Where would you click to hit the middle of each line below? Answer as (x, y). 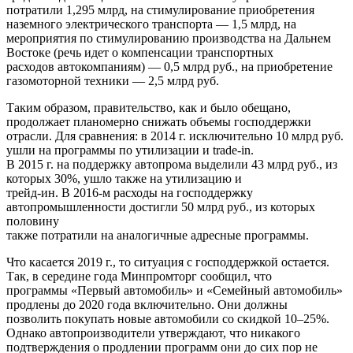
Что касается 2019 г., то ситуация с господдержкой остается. (168, 262)
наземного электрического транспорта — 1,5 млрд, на (151, 24)
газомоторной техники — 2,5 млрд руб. (113, 81)
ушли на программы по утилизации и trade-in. (130, 150)
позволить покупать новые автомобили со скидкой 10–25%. (168, 319)
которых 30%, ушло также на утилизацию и (124, 179)
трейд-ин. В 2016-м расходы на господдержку (130, 193)
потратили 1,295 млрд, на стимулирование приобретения (160, 10)
